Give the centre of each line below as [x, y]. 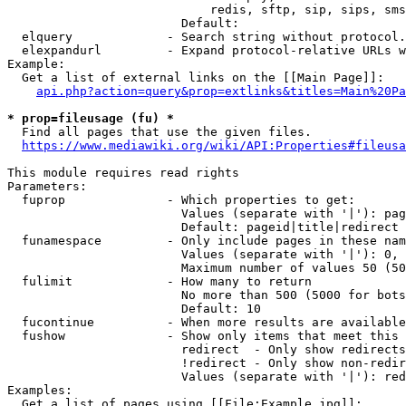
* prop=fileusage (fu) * [91, 118]
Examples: [40, 390]
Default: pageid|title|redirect [203, 227]
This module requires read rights [123, 173]
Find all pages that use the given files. [159, 132]
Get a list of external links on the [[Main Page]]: [196, 77]
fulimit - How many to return [159, 281]
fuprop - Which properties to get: [181, 200]
